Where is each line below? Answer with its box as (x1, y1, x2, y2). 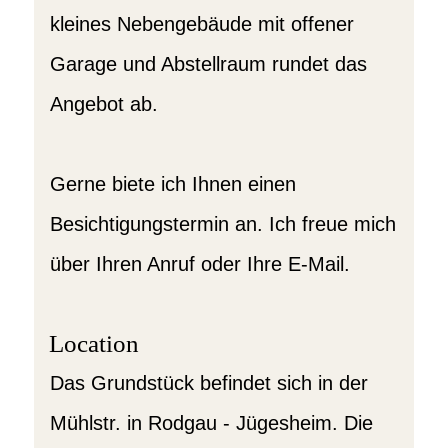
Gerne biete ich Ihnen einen (49, 173, 296, 195)
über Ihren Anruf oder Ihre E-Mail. (49, 253, 350, 275)
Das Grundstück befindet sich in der (49, 372, 368, 394)
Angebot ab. (49, 93, 158, 115)
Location (48, 330, 139, 357)
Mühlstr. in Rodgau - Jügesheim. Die (49, 412, 373, 434)
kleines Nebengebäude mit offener (49, 13, 354, 35)
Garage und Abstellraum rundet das (49, 53, 367, 75)
